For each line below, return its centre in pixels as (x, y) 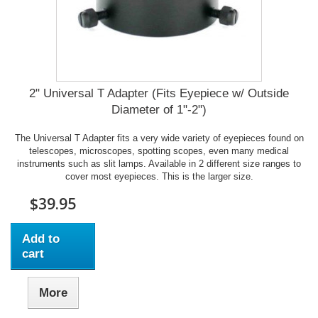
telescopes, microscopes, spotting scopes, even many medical (159, 151)
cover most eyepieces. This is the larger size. (159, 176)
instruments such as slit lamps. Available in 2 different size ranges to (159, 164)
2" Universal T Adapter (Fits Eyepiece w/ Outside (159, 93)
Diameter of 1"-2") (159, 110)
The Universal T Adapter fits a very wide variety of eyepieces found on (159, 138)
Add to (41, 239)
